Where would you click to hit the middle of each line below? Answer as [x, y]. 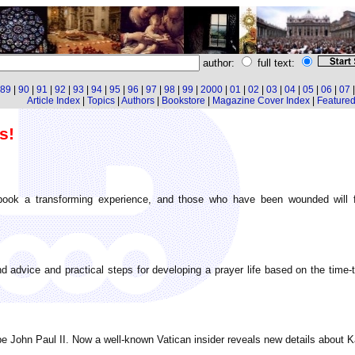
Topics [101, 101]
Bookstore [183, 101]
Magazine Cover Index [261, 101]
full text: [276, 63]
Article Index [53, 101]
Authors [137, 101]
